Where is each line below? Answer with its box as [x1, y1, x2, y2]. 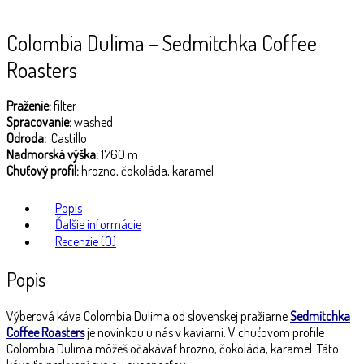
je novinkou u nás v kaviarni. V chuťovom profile [84, 323, 324, 340]
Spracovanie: [6, 113, 71, 130]
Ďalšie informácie [55, 215, 141, 232]
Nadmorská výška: [6, 145, 98, 162]
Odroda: [6, 129, 46, 146]
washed [71, 113, 115, 130]
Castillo [46, 129, 87, 146]
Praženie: [6, 97, 51, 114]
